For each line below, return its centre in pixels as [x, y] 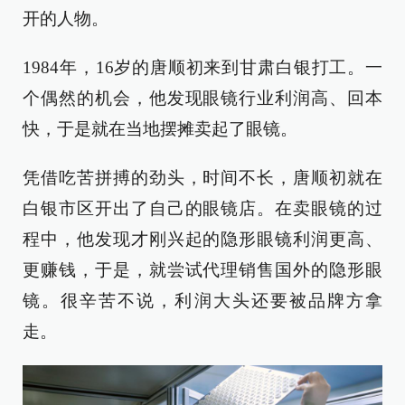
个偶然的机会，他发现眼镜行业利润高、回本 [202, 98]
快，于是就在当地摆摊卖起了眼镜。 [160, 128]
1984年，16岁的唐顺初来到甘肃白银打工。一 [202, 67]
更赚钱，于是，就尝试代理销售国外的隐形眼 [202, 269]
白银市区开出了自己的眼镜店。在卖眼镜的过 [202, 208]
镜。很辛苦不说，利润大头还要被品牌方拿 [202, 300]
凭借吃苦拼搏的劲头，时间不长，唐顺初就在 [202, 177]
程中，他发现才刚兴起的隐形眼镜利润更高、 [202, 239]
